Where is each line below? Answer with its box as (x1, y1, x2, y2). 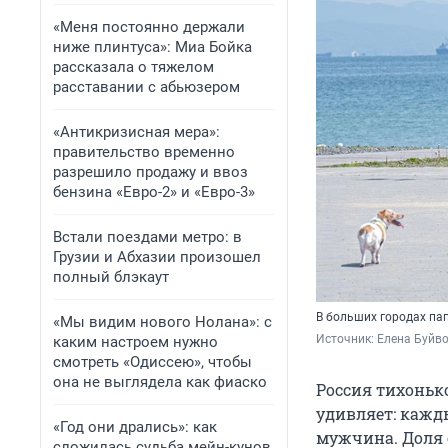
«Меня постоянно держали (53, 18, 245, 36)
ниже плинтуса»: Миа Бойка (53, 38, 252, 56)
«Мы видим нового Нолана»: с (53, 313, 272, 331)
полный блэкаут (53, 268, 169, 286)
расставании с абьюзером (53, 78, 240, 96)
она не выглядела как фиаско (53, 373, 267, 391)
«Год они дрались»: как (53, 418, 217, 436)
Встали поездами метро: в (53, 228, 242, 246)
